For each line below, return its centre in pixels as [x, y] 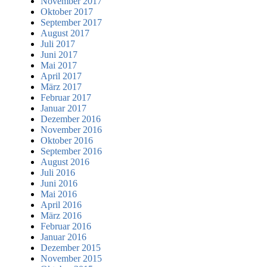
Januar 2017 [63, 108]
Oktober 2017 [67, 11]
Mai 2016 [59, 194]
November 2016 [71, 129]
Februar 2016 [66, 226]
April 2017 [61, 76]
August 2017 [65, 33]
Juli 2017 [58, 44]
